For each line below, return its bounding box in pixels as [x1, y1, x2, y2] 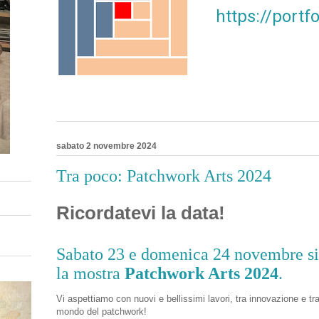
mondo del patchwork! [56, 305, 147, 317]
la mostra [56, 263, 125, 283]
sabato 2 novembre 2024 [56, 141, 157, 152]
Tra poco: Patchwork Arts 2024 [56, 167, 271, 186]
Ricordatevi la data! [56, 202, 225, 224]
